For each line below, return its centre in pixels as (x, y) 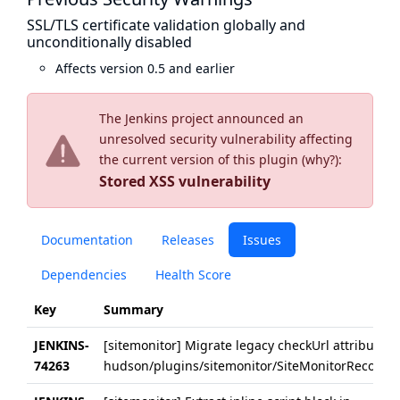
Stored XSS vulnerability (185, 181)
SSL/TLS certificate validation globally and (166, 25)
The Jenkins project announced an (201, 118)
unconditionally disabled (109, 42)
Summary (133, 309)
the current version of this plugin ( (202, 159)
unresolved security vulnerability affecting (226, 139)
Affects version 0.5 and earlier (145, 68)
